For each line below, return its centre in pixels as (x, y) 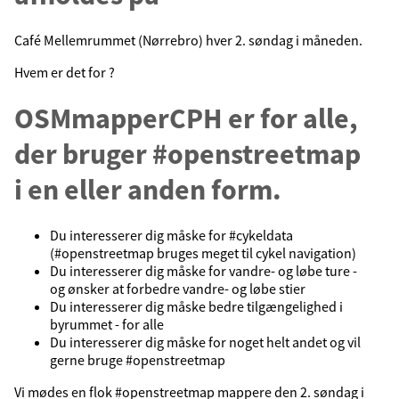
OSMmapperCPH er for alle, (186, 118)
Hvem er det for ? (65, 73)
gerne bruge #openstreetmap (138, 359)
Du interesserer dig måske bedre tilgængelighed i (196, 306)
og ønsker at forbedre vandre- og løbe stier (178, 288)
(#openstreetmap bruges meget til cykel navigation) (203, 252)
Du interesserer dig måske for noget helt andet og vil (205, 342)
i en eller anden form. (148, 189)
